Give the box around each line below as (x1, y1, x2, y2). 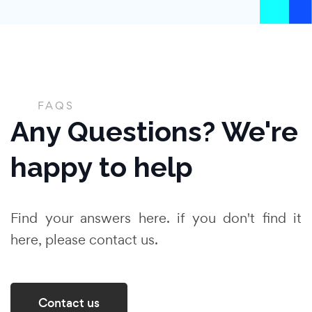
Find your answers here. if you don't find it (10, 209, 302, 228)
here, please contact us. (10, 231, 158, 249)
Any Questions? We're (10, 115, 298, 148)
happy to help (10, 150, 193, 184)
